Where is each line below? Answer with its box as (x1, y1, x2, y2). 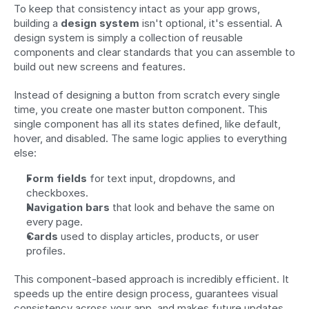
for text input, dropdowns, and (87, 172, 235, 186)
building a (14, 17, 61, 30)
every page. (26, 215, 83, 229)
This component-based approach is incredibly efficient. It (14, 272, 289, 286)
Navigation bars (26, 201, 110, 215)
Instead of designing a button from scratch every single (14, 88, 280, 102)
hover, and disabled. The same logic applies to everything (14, 132, 287, 146)
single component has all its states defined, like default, (14, 117, 281, 131)
